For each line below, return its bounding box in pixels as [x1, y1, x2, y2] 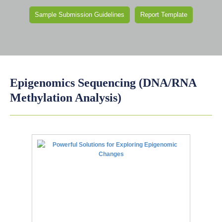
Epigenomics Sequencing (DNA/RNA [10, 76, 196, 89]
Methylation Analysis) [10, 91, 121, 104]
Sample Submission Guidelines [35, 11, 124, 18]
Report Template [140, 11, 187, 18]
